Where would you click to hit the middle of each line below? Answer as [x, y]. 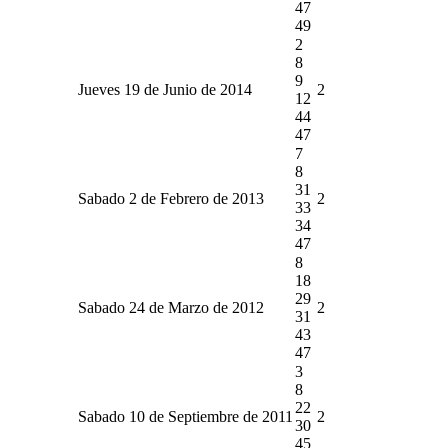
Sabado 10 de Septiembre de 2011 [185, 416]
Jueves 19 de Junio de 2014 [165, 89]
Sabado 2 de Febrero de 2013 [171, 198]
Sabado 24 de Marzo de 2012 [171, 307]
